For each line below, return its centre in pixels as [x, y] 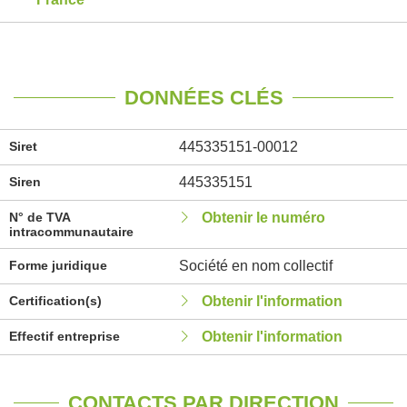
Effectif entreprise [65, 336]
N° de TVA [40, 217]
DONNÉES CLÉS [203, 98]
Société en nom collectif [255, 266]
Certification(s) [55, 301]
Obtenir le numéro [263, 218]
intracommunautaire [71, 232]
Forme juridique [58, 265]
